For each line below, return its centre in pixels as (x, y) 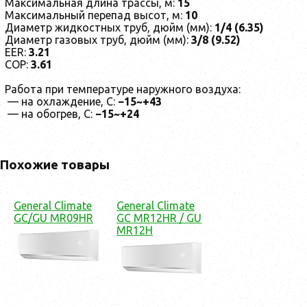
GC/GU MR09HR (53, 218)
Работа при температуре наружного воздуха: (123, 89)
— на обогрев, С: (50, 114)
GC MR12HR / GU (159, 218)
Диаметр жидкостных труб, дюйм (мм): (110, 28)
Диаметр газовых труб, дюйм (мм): (98, 40)
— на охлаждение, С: (61, 102)
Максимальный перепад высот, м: (95, 15)
